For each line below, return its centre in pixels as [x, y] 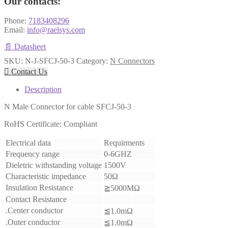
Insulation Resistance [39, 188]
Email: [16, 30]
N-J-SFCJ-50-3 [50, 61]
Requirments [124, 143]
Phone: [16, 21]
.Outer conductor [33, 222]
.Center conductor [34, 211]
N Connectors [132, 61]
